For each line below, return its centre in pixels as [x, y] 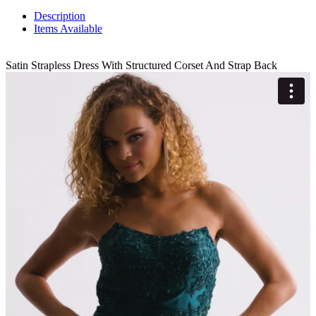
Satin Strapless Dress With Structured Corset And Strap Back [141, 66]
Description [60, 16]
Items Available [68, 29]
